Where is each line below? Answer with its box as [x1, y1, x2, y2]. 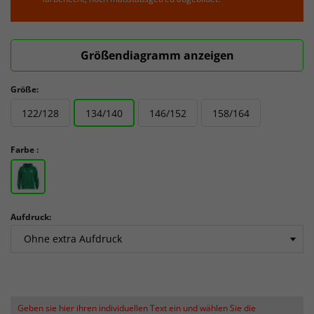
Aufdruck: [11, 211, 51, 223]
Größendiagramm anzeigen [80, 48, 234, 63]
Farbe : [11, 144, 39, 156]
